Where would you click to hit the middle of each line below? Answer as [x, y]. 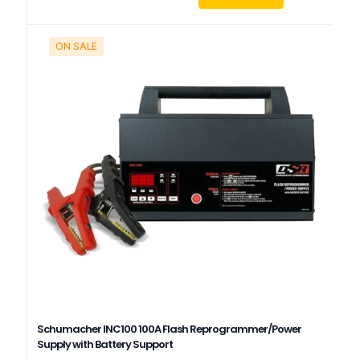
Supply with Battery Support [105, 344]
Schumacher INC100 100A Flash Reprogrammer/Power [169, 329]
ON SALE [76, 46]
